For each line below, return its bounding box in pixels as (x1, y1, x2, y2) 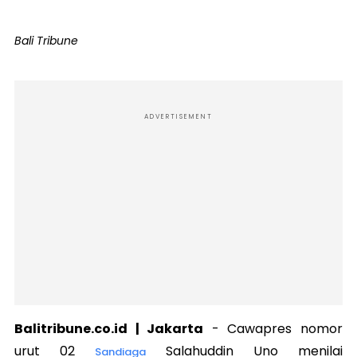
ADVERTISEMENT (144, 112, 213, 121)
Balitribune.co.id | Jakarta (14, 319, 204, 338)
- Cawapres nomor (203, 319, 343, 338)
